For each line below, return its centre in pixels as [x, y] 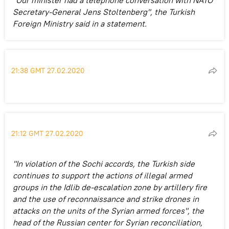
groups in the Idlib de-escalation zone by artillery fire [110, 187]
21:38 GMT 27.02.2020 [48, 70]
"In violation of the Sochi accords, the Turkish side [104, 163]
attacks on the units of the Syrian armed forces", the [108, 210]
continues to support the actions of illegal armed [102, 175]
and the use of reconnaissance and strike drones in [106, 199]
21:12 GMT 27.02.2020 [47, 133]
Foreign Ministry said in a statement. [80, 23]
